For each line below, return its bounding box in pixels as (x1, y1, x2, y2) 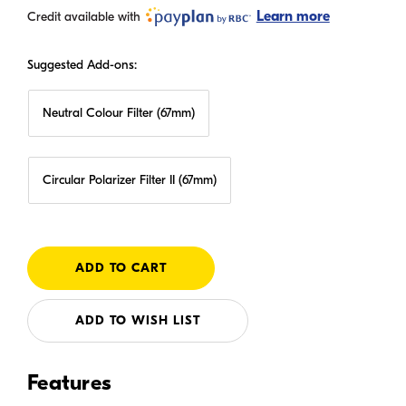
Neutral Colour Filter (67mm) (43, 105, 195, 121)
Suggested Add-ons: (27, 57, 137, 73)
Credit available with (27, 9, 144, 25)
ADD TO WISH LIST (75, 313, 200, 329)
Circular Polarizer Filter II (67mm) (43, 172, 217, 188)
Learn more (256, 8, 330, 25)
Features (27, 370, 111, 396)
